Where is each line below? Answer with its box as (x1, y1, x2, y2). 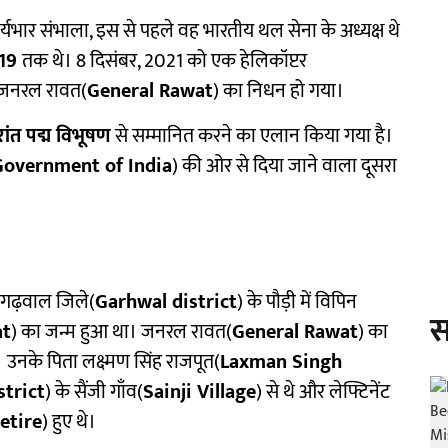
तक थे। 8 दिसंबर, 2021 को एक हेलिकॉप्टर (22, 44, 307, 78)
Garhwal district (95, 285, 237, 319)
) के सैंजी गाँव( (45, 375, 143, 409)
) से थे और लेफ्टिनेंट (256, 375, 390, 409)
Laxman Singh (220, 345, 342, 379)
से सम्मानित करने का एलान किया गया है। (111, 119, 393, 153)
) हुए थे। (42, 405, 96, 439)
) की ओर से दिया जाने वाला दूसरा (172, 149, 397, 183)
